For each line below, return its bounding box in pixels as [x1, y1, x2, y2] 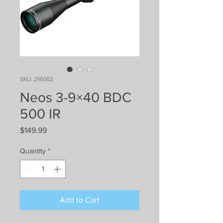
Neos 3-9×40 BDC [20, 89, 131, 105]
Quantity [20, 146, 46, 155]
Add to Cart [60, 195, 100, 204]
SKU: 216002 [20, 75, 53, 83]
